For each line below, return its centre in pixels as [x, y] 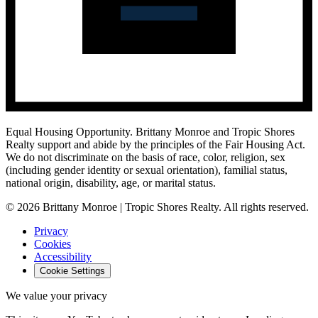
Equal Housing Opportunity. [69, 132]
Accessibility [63, 257]
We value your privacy [56, 296]
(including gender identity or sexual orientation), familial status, [147, 170]
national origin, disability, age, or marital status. [111, 183]
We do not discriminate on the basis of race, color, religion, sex [146, 158]
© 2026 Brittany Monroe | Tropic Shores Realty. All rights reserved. [157, 207]
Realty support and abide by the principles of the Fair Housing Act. [155, 145]
